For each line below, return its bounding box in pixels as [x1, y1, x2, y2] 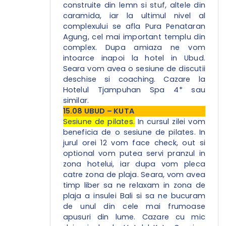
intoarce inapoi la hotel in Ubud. [63, 53, 205, 64]
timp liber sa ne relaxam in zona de [63, 180, 205, 191]
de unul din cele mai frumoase [63, 201, 205, 212]
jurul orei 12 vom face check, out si [63, 138, 205, 148]
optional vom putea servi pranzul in [63, 148, 205, 159]
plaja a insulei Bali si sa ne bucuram [63, 191, 205, 201]
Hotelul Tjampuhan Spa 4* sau [63, 85, 205, 95]
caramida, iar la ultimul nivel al [63, 11, 205, 21]
